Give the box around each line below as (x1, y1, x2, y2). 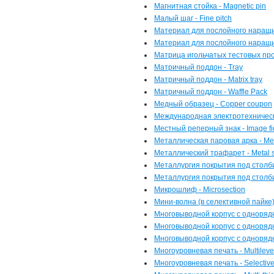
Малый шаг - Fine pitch (154, 14, 232, 23)
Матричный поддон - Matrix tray (154, 75, 262, 84)
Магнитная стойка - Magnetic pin (154, 2, 266, 10)
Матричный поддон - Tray (154, 63, 243, 72)
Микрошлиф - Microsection (154, 185, 245, 194)
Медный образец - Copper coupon (154, 100, 272, 108)
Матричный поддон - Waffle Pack (154, 87, 267, 96)
